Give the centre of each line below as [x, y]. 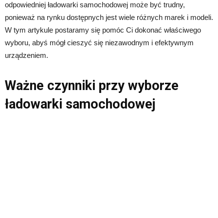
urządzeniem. [27, 55]
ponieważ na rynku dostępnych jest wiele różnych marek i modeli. [109, 17]
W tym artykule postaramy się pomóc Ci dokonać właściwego [103, 30]
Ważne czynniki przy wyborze [92, 85]
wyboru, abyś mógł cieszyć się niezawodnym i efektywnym [99, 42]
